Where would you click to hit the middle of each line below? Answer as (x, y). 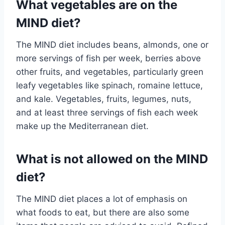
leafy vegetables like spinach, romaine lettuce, (109, 85)
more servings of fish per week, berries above (108, 58)
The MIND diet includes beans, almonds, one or (112, 44)
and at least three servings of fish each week (107, 112)
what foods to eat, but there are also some (103, 212)
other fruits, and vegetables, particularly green (110, 72)
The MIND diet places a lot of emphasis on (102, 199)
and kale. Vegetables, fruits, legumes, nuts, (104, 99)
